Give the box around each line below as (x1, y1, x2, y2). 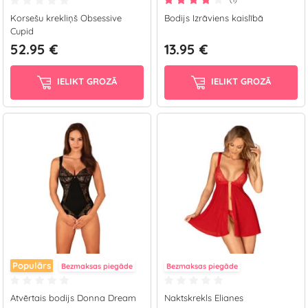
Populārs (12, 260, 51, 271)
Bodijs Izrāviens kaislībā (164, 12, 263, 23)
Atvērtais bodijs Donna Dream (10, 292, 136, 303)
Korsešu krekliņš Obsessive (10, 12, 122, 23)
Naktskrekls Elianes (164, 292, 243, 303)
